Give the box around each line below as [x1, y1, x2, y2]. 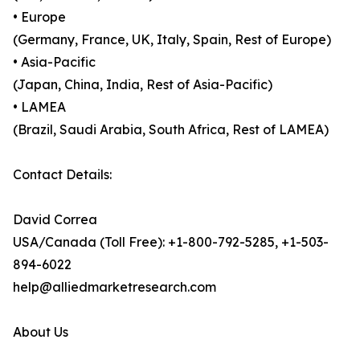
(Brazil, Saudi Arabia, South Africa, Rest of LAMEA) [13, 121, 329, 137]
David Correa [13, 211, 97, 227]
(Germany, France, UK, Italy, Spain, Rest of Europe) [13, 31, 331, 47]
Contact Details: [13, 166, 112, 182]
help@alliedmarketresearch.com [13, 279, 216, 295]
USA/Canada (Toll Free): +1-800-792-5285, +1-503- [13, 234, 329, 250]
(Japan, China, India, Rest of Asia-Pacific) [13, 76, 272, 92]
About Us [13, 324, 68, 340]
